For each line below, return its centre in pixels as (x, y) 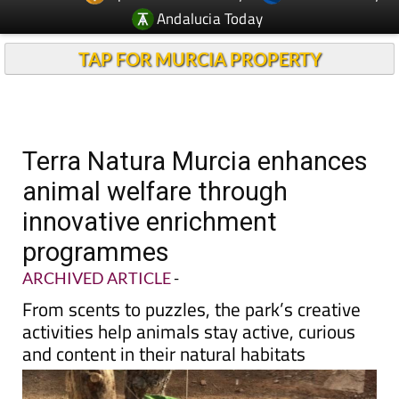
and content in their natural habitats (164, 354)
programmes (96, 252)
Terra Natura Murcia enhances (195, 161)
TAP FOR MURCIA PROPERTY (199, 59)
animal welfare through (155, 191)
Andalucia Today (210, 18)
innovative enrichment (150, 222)
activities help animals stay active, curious (189, 331)
